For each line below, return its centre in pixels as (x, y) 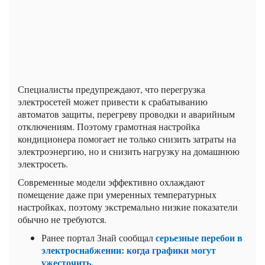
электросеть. (43, 163)
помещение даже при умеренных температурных (117, 194)
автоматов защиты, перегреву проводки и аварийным (126, 114)
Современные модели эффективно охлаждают (111, 182)
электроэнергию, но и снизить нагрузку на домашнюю (129, 151)
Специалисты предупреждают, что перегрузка (112, 89)
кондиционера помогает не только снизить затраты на (127, 138)
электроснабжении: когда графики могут (129, 250)
